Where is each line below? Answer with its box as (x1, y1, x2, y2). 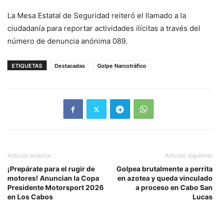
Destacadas (55, 62, 85, 70)
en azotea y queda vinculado (117, 174, 213, 183)
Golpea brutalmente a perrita (116, 165, 213, 173)
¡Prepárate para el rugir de (7, 165, 95, 173)
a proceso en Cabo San (136, 183, 213, 192)
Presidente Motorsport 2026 (7, 183, 104, 192)
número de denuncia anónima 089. (7, 36, 128, 46)
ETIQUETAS (12, 62, 42, 70)
